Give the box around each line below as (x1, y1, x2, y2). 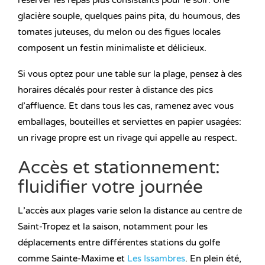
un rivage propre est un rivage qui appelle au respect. (18, 132, 237, 144)
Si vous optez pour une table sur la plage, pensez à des (18, 69, 242, 80)
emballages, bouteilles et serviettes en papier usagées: (18, 117, 241, 128)
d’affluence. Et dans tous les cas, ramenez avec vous (18, 101, 234, 112)
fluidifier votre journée (18, 176, 203, 199)
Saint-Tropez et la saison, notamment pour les (18, 221, 208, 232)
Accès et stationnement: (18, 157, 220, 179)
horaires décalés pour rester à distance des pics (18, 85, 213, 96)
